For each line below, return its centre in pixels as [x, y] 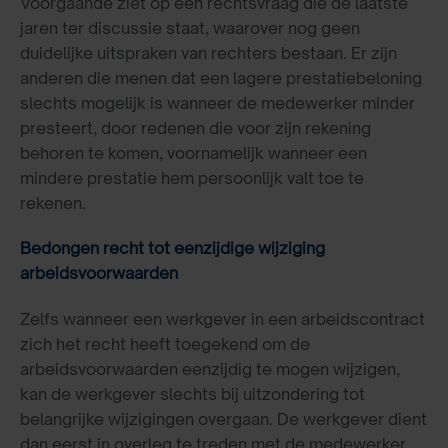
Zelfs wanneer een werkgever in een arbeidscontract [222, 319]
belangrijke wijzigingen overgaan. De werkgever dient [223, 419]
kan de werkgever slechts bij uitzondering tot [192, 394]
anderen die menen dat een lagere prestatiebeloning [221, 77]
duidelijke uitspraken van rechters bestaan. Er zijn [208, 52]
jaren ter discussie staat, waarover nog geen [190, 27]
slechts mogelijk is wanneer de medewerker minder [217, 102]
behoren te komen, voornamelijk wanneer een [193, 152]
